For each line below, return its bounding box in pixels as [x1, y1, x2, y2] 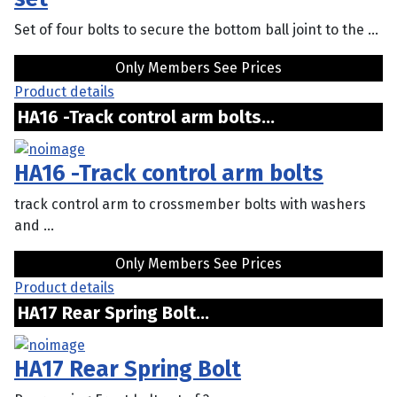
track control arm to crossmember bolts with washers [14, 195, 366, 213]
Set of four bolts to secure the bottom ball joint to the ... [14, 21, 378, 39]
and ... [14, 216, 54, 234]
